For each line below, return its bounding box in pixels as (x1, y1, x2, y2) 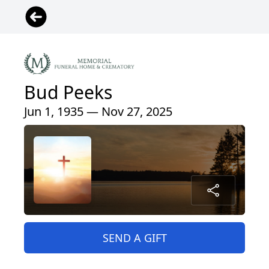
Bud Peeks (24, 80, 112, 105)
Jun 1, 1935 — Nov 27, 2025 (24, 103, 172, 120)
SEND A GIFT (102, 231, 167, 246)
